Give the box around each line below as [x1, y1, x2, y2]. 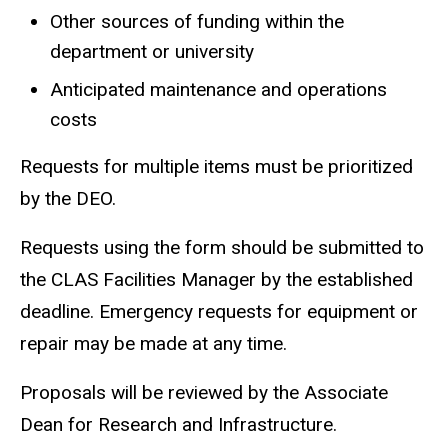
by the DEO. [20, 187, 116, 211]
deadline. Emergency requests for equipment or [20, 300, 418, 324]
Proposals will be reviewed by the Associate [20, 380, 388, 404]
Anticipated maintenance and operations [50, 77, 387, 101]
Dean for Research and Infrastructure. [20, 412, 337, 436]
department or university [50, 39, 254, 63]
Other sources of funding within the [50, 9, 344, 33]
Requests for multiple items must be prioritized [20, 155, 413, 179]
